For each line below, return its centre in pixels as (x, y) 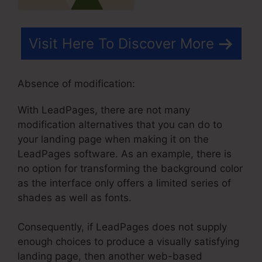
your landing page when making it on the (113, 139)
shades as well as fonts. (75, 197)
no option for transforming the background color (130, 168)
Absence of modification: (76, 83)
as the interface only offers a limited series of (124, 183)
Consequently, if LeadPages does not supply (122, 227)
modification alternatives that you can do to (120, 124)
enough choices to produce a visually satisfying (128, 242)
